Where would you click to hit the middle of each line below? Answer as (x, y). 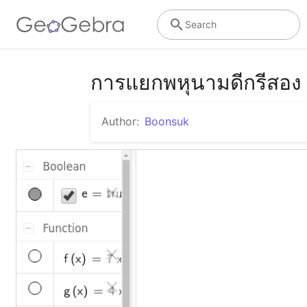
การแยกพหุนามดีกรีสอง (196, 82)
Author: (120, 121)
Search (200, 24)
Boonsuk (167, 121)
